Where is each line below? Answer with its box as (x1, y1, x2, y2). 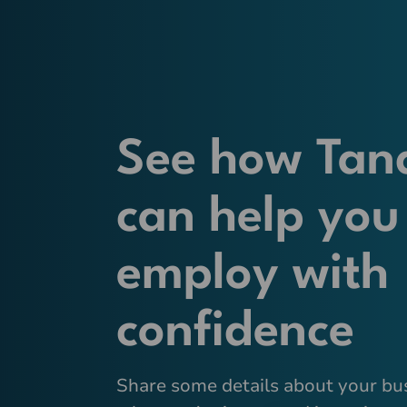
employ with (116, 251, 389, 301)
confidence (116, 308, 354, 358)
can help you (116, 194, 400, 243)
